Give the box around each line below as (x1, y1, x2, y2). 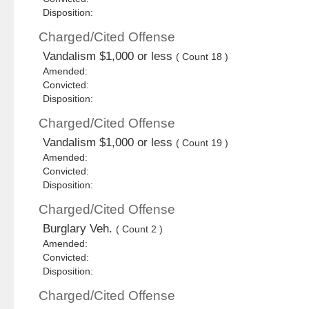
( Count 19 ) (176, 137, 229, 149)
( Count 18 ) (176, 51, 229, 63)
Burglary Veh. (43, 222, 117, 236)
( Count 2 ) (116, 223, 163, 235)
